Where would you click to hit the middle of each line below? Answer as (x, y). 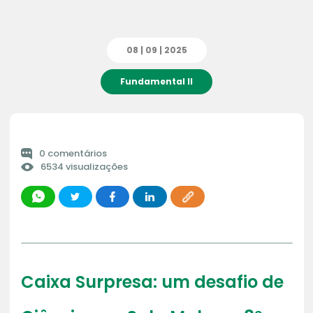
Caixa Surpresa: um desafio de (152, 282)
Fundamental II (156, 82)
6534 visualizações (84, 167)
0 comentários (73, 154)
